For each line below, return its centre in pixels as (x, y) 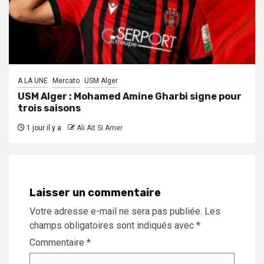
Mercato (66, 81)
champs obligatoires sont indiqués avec (113, 226)
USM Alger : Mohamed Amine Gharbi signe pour (130, 97)
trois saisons (49, 108)
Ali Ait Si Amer (100, 128)
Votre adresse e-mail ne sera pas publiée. (116, 212)
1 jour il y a (43, 128)
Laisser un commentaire (95, 193)
